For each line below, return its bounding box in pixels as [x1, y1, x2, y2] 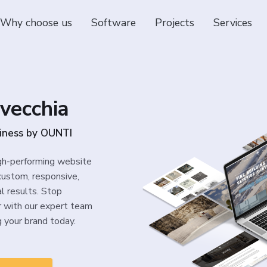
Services [213, 15, 252, 30]
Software [91, 15, 136, 30]
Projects [154, 15, 194, 30]
